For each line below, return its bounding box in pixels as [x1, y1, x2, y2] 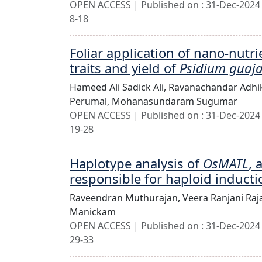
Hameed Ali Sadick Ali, [70, 81, 168, 94]
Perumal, [70, 95, 112, 108]
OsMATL [203, 154, 249, 172]
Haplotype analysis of [70, 154, 203, 172]
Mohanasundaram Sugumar [112, 95, 237, 108]
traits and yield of [70, 59, 180, 77]
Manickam [70, 205, 116, 218]
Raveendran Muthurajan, [70, 191, 182, 204]
